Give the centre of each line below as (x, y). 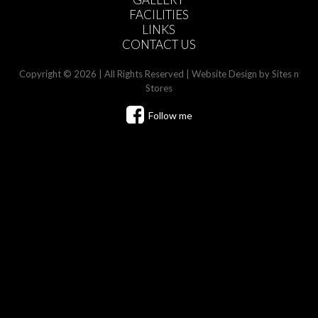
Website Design (224, 74)
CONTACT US (159, 45)
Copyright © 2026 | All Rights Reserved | (105, 74)
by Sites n (278, 74)
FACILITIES (159, 15)
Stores (159, 88)
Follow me (168, 116)
